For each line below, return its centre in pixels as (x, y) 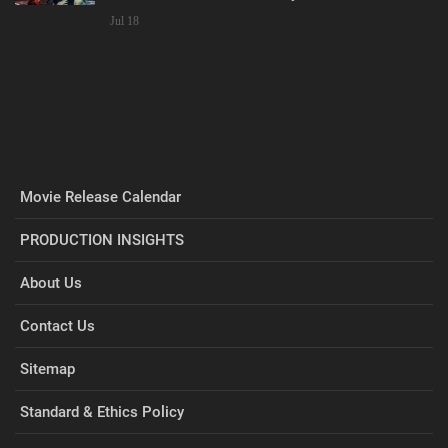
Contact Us (57, 325)
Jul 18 (124, 20)
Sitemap (47, 368)
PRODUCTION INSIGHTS (102, 239)
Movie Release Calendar (100, 196)
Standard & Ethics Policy (102, 411)
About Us (51, 282)
